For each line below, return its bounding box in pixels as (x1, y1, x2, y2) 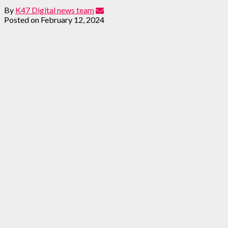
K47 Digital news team (15, 5, 94, 15)
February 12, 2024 (41, 14, 104, 24)
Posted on (4, 14, 39, 24)
